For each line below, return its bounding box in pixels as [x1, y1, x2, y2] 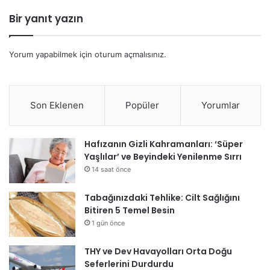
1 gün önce [92, 219, 125, 228]
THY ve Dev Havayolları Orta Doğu [84, 245, 232, 258]
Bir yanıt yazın [9, 11, 83, 27]
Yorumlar [201, 99, 240, 111]
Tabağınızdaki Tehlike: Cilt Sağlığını [84, 192, 240, 204]
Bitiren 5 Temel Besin [84, 204, 175, 217]
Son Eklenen [30, 99, 84, 111]
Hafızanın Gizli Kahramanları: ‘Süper [84, 138, 243, 151]
